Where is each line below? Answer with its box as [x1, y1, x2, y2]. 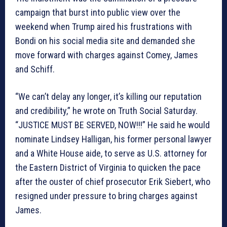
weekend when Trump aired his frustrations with [15, 21, 192, 32]
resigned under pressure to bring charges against [15, 190, 198, 201]
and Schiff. [15, 63, 55, 74]
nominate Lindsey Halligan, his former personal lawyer [15, 133, 212, 144]
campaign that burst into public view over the [15, 7, 180, 18]
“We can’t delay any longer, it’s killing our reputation [15, 91, 202, 102]
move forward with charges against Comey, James [15, 49, 198, 60]
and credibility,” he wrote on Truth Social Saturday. [15, 105, 198, 116]
